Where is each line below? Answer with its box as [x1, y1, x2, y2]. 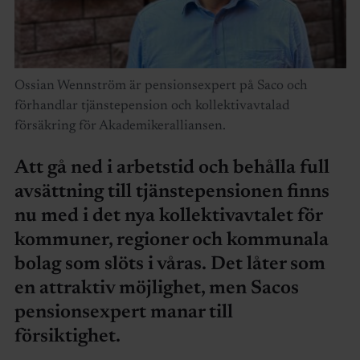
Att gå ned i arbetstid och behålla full [14, 157, 329, 178]
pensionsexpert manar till [14, 302, 233, 322]
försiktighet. [14, 326, 125, 346]
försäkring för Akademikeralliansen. [14, 119, 226, 133]
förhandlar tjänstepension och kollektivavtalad [14, 99, 289, 113]
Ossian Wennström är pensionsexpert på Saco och [14, 79, 308, 93]
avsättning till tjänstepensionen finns [14, 182, 329, 202]
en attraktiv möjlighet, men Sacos [14, 278, 299, 298]
